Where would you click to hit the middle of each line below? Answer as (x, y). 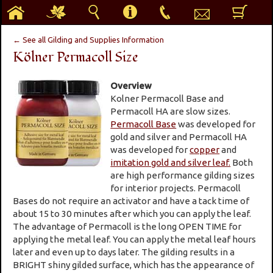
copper (205, 149)
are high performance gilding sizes (183, 175)
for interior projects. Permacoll (176, 188)
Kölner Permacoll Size (76, 57)
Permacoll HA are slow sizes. (171, 111)
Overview (131, 85)
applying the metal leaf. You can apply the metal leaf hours (135, 239)
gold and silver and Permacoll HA (179, 136)
